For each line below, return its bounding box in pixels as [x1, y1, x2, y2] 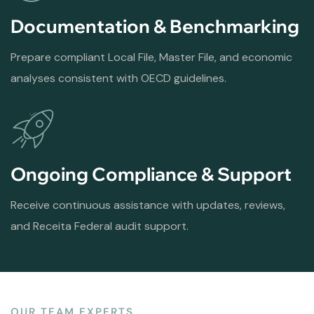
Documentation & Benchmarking [11, 14, 299, 38]
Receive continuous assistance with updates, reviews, [11, 197, 285, 212]
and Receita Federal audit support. [11, 218, 189, 233]
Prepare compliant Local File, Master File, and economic [11, 49, 292, 64]
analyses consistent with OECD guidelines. [11, 70, 226, 86]
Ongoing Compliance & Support [11, 162, 292, 186]
